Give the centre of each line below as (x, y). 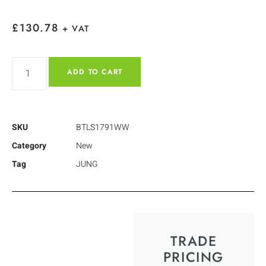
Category (29, 145)
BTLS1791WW (103, 127)
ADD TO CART (95, 72)
